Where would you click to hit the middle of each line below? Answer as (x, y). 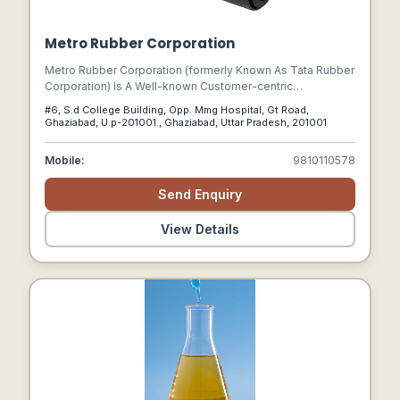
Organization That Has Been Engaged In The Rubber (182, 102)
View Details (200, 229)
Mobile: (65, 160)
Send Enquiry (200, 194)
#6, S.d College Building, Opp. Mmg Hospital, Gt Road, (177, 110)
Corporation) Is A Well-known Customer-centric (169, 86)
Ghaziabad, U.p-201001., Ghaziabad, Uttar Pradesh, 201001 (214, 122)
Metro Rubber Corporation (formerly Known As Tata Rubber (200, 70)
